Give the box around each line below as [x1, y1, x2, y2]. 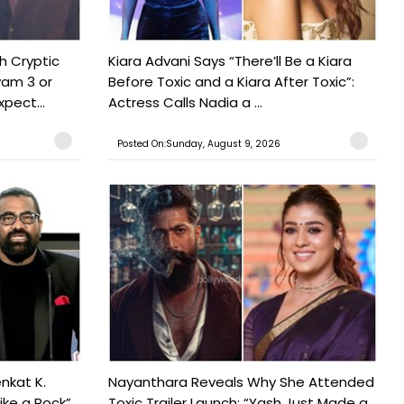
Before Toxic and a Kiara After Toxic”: [107, 72, 354, 92]
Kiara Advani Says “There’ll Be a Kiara [107, 51, 352, 71]
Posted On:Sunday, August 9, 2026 [116, 137, 280, 151]
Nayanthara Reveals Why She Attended [107, 372, 374, 392]
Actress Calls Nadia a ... [107, 93, 262, 113]
